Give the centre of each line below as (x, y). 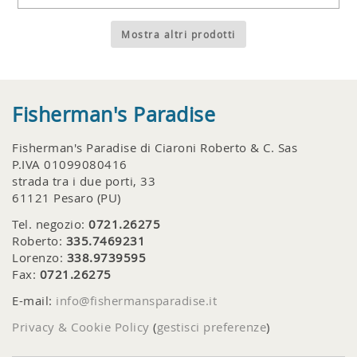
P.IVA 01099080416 (70, 165)
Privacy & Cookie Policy (81, 327)
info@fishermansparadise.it (136, 301)
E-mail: (34, 301)
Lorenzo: (39, 258)
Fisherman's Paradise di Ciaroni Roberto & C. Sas (155, 148)
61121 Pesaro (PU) (67, 198)
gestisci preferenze (211, 327)
